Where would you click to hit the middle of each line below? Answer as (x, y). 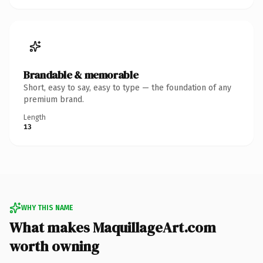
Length (35, 117)
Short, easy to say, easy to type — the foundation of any (127, 87)
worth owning (54, 246)
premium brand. (54, 99)
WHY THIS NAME (47, 208)
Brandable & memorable (81, 75)
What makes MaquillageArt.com (113, 227)
